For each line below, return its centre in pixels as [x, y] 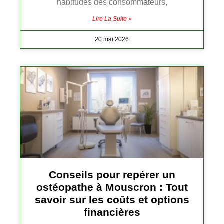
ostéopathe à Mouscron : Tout [112, 187]
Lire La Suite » [112, 19]
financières [112, 212]
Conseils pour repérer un [112, 175]
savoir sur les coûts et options [112, 200]
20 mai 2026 [112, 40]
